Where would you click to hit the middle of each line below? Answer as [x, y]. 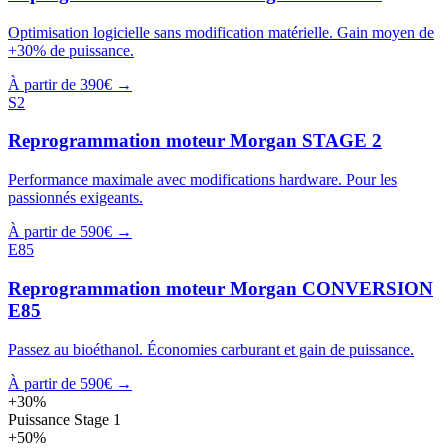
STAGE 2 [342, 141]
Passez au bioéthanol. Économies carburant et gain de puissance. [211, 349]
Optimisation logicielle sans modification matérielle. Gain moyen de [221, 32]
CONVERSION [367, 288]
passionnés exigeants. [75, 198]
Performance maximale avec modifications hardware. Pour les [202, 180]
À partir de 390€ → [70, 84]
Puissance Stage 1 [64, 419]
